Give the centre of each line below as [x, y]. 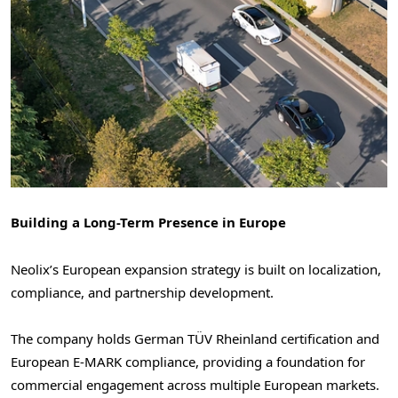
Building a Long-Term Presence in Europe [148, 223]
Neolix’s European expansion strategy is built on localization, [196, 269]
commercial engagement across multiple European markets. [195, 384]
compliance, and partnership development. [142, 292]
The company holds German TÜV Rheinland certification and [195, 338]
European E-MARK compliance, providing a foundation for [188, 361]
